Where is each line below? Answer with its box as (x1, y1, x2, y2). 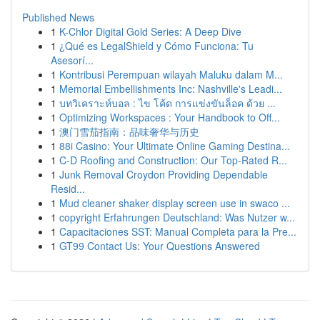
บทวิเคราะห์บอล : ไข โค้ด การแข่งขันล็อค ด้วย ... (59, 96, 276, 110)
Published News (22, 10, 94, 24)
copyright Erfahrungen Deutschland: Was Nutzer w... (59, 210, 295, 224)
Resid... (51, 181, 85, 196)
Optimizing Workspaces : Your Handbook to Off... (59, 110, 280, 124)
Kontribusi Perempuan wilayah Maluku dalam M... (59, 67, 283, 81)
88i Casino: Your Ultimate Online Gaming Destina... (59, 139, 290, 153)
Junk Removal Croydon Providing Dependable (59, 167, 268, 181)
